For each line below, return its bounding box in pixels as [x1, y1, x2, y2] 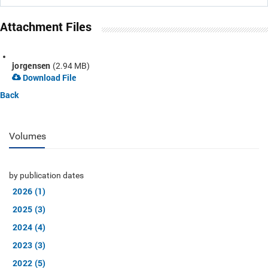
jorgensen [12, 60, 51, 71]
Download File [21, 72, 76, 83]
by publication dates [9, 170, 84, 180]
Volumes [9, 130, 46, 142]
